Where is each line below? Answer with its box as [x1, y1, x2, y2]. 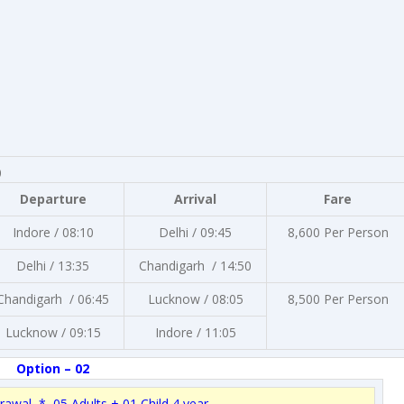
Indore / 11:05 [154, 324, 236, 341]
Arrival [174, 190, 216, 207]
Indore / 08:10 [12, 224, 94, 241]
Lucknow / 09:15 [5, 324, 101, 341]
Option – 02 [16, 360, 90, 377]
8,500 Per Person [287, 290, 389, 308]
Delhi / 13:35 [16, 257, 89, 274]
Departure [19, 190, 87, 207]
